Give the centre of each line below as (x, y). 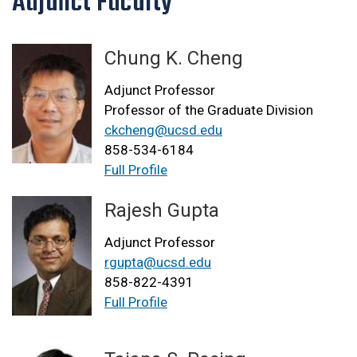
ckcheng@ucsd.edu (163, 130)
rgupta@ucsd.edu (158, 263)
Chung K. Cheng (174, 59)
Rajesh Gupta (162, 211)
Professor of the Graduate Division (209, 110)
